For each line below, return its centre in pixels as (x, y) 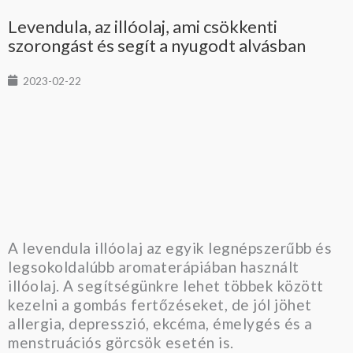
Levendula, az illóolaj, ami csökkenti (143, 26)
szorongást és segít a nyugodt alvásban (157, 45)
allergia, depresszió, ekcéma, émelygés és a (160, 324)
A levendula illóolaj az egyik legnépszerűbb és (170, 248)
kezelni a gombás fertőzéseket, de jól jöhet (160, 305)
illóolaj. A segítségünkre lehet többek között (166, 286)
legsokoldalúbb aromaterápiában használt (154, 267)
